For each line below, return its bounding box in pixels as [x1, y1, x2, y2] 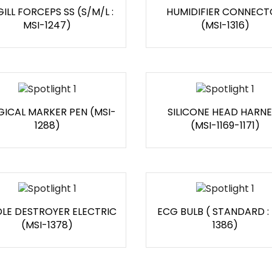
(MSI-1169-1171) [190, 118, 260, 132]
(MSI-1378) [21, 218, 73, 233]
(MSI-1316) [200, 18, 250, 33]
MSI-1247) [23, 18, 71, 33]
